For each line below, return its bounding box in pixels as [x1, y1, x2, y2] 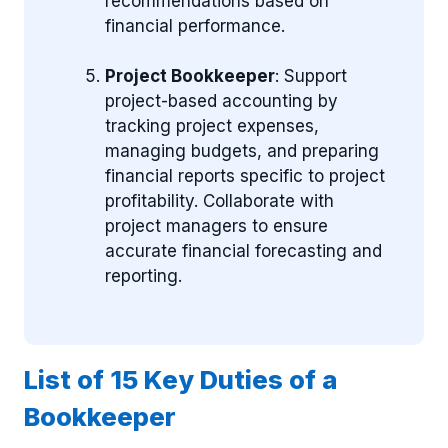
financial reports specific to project [105, 166, 385, 186]
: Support [275, 66, 347, 86]
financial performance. [105, 15, 285, 36]
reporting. [105, 266, 182, 286]
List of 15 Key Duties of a [24, 363, 337, 395]
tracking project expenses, [105, 116, 319, 136]
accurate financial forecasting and [105, 241, 382, 261]
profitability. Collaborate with [105, 191, 334, 211]
